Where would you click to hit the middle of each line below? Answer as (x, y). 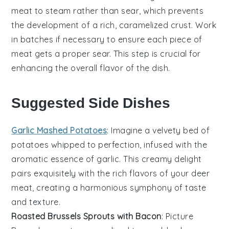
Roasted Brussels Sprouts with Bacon (86, 216)
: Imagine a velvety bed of (158, 130)
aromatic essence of (54, 159)
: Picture (177, 216)
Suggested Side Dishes (91, 103)
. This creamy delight (161, 159)
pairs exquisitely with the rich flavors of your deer (111, 173)
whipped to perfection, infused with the (128, 144)
